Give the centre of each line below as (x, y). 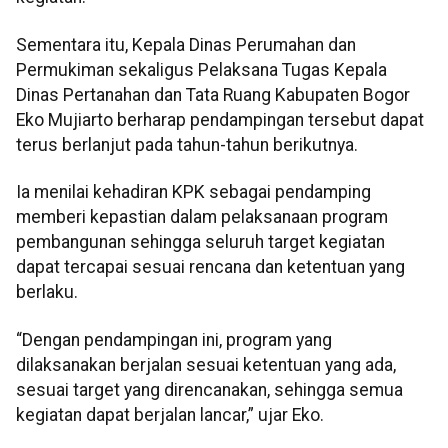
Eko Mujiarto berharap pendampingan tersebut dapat (220, 119)
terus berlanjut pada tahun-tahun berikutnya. (187, 144)
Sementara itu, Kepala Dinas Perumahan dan (186, 44)
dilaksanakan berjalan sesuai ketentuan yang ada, (206, 364)
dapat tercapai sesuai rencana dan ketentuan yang (210, 267)
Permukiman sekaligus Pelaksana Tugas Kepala (201, 69)
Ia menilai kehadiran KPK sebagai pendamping (193, 192)
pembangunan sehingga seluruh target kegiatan (200, 242)
